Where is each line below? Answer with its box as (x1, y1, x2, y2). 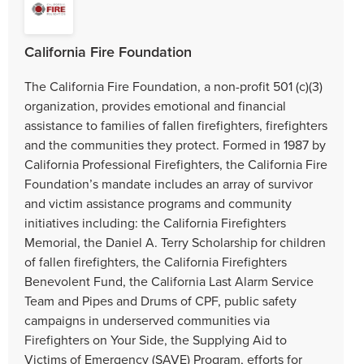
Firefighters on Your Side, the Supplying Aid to (24, 330, 287, 349)
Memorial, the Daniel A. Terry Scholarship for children (24, 232, 326, 251)
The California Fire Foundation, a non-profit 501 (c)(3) (24, 76, 323, 95)
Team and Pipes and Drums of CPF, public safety (24, 291, 297, 310)
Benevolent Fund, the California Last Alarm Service (24, 271, 314, 290)
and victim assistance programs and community (24, 193, 292, 212)
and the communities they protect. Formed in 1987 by (24, 135, 326, 154)
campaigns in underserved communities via (24, 310, 270, 329)
